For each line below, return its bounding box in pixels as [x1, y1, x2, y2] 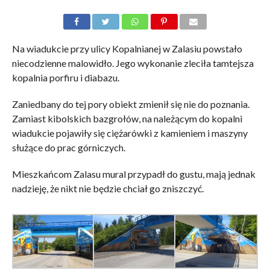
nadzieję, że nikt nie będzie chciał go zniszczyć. [11, 183, 204, 195]
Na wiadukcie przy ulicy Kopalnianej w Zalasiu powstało [11, 43, 242, 55]
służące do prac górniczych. [11, 142, 125, 154]
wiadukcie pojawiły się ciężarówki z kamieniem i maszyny [11, 127, 248, 139]
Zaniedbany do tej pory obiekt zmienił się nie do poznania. [11, 98, 250, 110]
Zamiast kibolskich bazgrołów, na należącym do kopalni [11, 113, 242, 125]
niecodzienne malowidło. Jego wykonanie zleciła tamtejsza [11, 57, 254, 69]
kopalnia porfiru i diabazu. [11, 72, 119, 84]
